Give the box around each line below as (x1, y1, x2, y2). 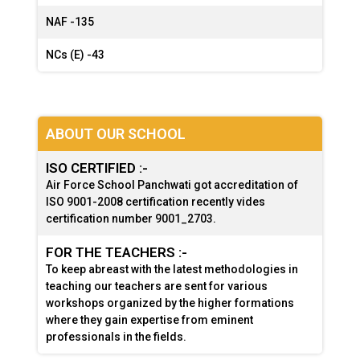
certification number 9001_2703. (46, 212, 217, 226)
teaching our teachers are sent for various (46, 280, 268, 293)
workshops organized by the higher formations (46, 297, 295, 310)
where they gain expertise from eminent (46, 313, 254, 327)
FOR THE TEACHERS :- (46, 244, 188, 261)
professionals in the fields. (46, 330, 187, 344)
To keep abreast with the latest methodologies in (46, 263, 299, 276)
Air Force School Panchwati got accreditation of (46, 178, 299, 192)
